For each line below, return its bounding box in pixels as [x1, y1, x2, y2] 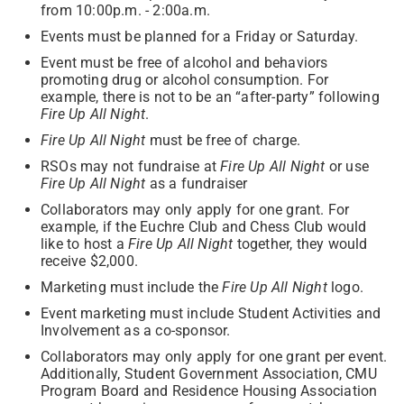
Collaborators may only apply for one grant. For [41, 200, 350, 218]
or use [328, 157, 370, 175]
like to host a [41, 234, 128, 252]
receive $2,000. [41, 252, 138, 270]
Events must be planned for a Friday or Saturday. [41, 27, 359, 45]
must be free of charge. [145, 131, 301, 149]
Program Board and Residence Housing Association [41, 381, 378, 399]
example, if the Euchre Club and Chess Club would [41, 217, 367, 235]
